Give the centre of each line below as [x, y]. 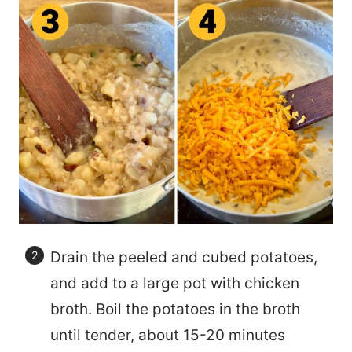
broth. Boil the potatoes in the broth [175, 309]
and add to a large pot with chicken [175, 283]
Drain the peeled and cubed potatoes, [184, 257]
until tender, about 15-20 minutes [168, 335]
